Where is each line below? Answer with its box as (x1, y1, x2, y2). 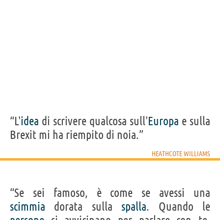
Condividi (136, 9, 162, 19)
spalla (121, 200, 147, 214)
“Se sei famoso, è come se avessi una (10, 186, 210, 200)
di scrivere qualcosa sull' (39, 114, 148, 128)
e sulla (179, 114, 210, 128)
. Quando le (146, 200, 211, 214)
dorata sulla (45, 200, 122, 214)
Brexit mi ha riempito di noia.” (10, 128, 143, 142)
